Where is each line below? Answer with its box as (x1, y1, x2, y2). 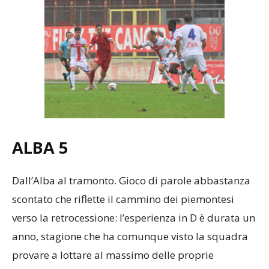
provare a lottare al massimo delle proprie (12, 248, 214, 262)
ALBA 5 (12, 136, 68, 159)
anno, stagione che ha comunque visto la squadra (12, 229, 248, 244)
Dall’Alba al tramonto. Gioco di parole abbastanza (12, 174, 250, 188)
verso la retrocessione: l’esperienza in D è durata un (12, 211, 255, 225)
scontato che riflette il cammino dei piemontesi (12, 192, 234, 207)
